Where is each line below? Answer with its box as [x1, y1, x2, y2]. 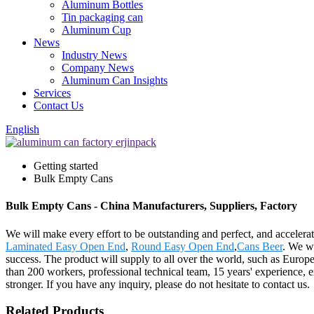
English [6, 123, 39, 135]
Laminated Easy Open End [6, 240, 125, 252]
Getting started [34, 160, 98, 172]
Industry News [62, 49, 127, 61]
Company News [62, 62, 134, 74]
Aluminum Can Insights [62, 74, 168, 86]
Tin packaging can [62, 11, 143, 23]
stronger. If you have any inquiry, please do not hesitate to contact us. [6, 278, 310, 290]
